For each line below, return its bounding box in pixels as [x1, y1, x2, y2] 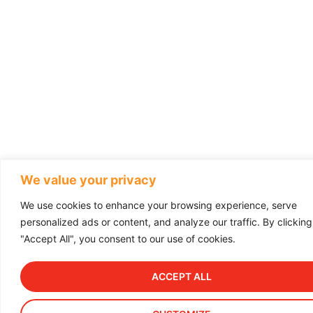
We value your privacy [20, 172, 156, 187]
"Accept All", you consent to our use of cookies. [20, 232, 235, 245]
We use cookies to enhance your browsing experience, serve [20, 198, 297, 211]
